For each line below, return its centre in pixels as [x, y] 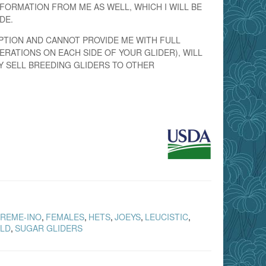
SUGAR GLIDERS [49, 228]
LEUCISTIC [167, 216]
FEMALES [65, 216]
